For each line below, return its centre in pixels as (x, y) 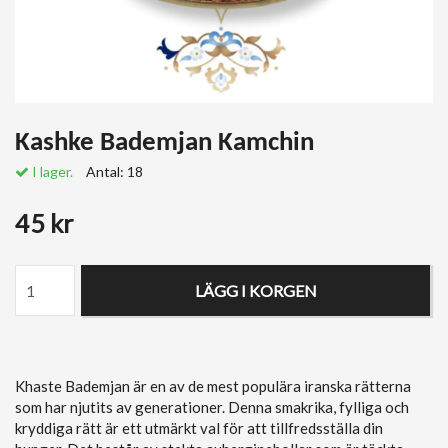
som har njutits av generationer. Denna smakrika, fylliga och (212, 407)
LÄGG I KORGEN (255, 290)
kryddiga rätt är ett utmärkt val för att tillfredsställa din (199, 428)
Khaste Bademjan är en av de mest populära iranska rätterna (213, 386)
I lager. (51, 171)
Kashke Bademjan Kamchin (164, 143)
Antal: (106, 171)
